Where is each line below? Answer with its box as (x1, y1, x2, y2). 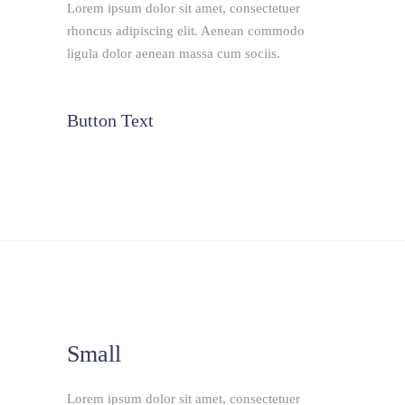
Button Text (67, 137, 154, 158)
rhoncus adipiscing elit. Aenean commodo (67, 52, 305, 67)
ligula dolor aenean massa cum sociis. (67, 74, 280, 89)
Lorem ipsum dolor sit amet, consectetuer (67, 29, 300, 44)
